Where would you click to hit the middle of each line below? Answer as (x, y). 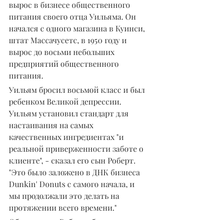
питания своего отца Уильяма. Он (73, 16)
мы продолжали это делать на (65, 195)
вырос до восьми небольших (63, 52)
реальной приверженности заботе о (77, 148)
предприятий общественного (65, 63)
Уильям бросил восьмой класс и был (78, 89)
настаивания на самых (52, 125)
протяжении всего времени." (63, 207)
